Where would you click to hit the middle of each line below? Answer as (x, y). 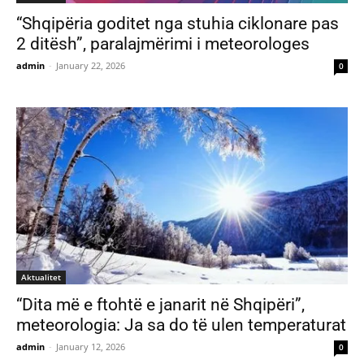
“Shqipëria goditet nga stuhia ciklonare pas (178, 23)
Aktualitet (41, 277)
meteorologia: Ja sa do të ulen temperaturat (181, 325)
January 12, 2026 (91, 346)
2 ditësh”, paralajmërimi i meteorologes (163, 43)
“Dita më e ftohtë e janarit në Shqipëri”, (160, 304)
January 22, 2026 (91, 65)
